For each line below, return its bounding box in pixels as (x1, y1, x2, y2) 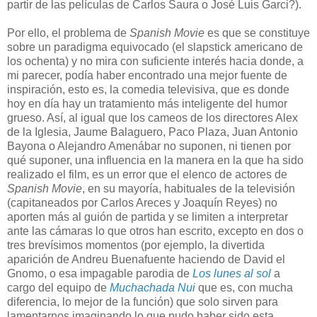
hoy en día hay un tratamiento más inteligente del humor (7, 97, 287, 110)
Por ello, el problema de (7, 26, 129, 39)
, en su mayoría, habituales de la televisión (82, 182, 295, 195)
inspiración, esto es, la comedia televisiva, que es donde (7, 83, 289, 96)
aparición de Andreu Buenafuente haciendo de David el (7, 253, 285, 265)
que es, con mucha (195, 281, 293, 294)
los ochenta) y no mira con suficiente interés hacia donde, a (7, 54, 304, 67)
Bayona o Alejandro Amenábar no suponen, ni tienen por (7, 139, 291, 152)
